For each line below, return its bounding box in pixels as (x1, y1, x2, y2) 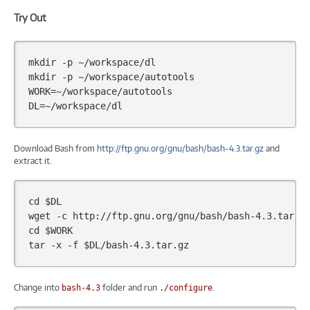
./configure (159, 283, 212, 293)
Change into (14, 282, 62, 293)
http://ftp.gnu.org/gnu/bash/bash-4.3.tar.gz (97, 143, 264, 154)
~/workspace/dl (77, 57, 156, 69)
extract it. (14, 156, 52, 167)
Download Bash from (14, 143, 97, 154)
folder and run (100, 282, 159, 293)
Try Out (14, 12, 46, 24)
